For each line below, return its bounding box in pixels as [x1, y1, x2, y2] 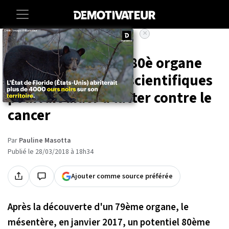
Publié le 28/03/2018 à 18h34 [8, 146, 94, 157]
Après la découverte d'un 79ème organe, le [8, 199, 189, 214]
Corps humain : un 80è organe [8, 53, 202, 74]
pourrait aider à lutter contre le [8, 87, 212, 109]
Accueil [8, 39, 28, 50]
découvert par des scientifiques [8, 70, 213, 91]
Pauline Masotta [19, 135, 71, 146]
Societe [39, 39, 62, 50]
